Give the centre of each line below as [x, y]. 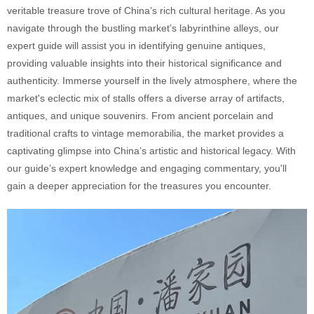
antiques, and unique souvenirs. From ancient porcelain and [140, 115]
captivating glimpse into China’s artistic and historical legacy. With [151, 150]
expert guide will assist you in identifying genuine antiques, [136, 45]
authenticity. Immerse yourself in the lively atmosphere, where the [152, 80]
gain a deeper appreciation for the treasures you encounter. [139, 185]
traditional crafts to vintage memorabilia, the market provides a [145, 133]
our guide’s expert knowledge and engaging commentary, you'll [147, 168]
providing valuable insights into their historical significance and [144, 63]
